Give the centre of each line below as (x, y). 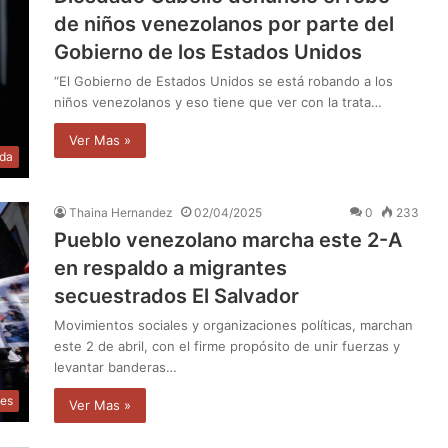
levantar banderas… (115, 366)
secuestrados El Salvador (176, 295)
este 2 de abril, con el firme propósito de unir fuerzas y (227, 345)
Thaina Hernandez (121, 212)
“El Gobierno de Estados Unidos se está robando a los (223, 80)
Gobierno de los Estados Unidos (208, 51)
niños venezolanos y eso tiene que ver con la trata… (218, 101)
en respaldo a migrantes (170, 267)
